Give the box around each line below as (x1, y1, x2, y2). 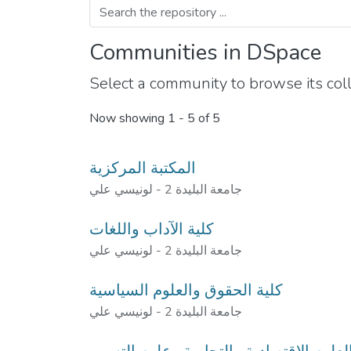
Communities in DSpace (89, 38, 321, 67)
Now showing (89, 110, 168, 128)
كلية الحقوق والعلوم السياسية (89, 280, 283, 301)
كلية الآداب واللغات (89, 219, 214, 240)
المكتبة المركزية (89, 157, 196, 179)
